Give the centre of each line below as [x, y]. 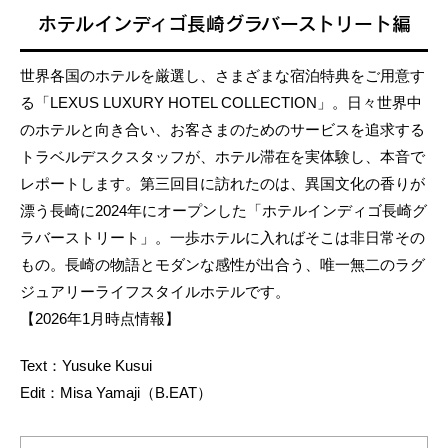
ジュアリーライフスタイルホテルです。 [155, 291]
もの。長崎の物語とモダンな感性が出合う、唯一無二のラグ [222, 264]
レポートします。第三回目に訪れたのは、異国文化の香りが [222, 183]
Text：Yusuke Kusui [86, 365]
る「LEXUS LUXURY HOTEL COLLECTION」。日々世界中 [221, 102]
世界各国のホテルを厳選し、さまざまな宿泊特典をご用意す [222, 75]
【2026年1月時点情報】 [100, 318]
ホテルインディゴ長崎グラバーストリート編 [224, 23]
